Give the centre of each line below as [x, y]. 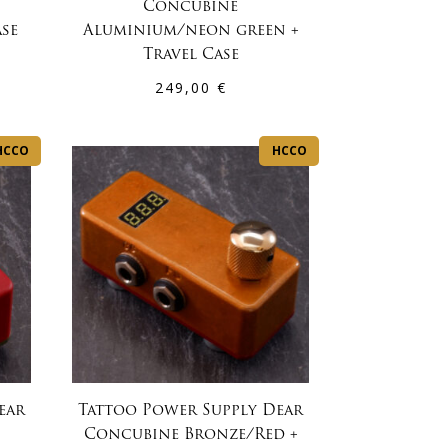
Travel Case [190, 55]
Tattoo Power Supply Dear [191, 411]
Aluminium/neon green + [190, 31]
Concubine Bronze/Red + [190, 435]
